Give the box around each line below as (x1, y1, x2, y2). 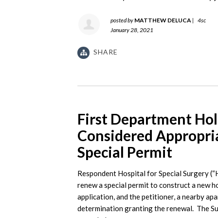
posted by (110, 17, 134, 24)
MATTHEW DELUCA (134, 17, 191, 24)
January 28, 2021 (110, 26, 153, 34)
